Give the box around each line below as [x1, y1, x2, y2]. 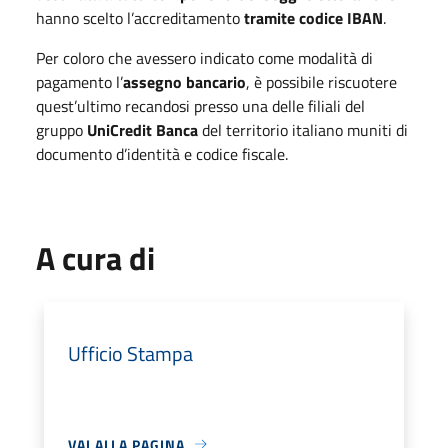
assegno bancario [123, 69, 246, 94]
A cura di [36, 233, 155, 282]
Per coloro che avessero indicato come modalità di [36, 45, 373, 70]
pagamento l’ [36, 69, 123, 94]
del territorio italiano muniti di [198, 117, 408, 142]
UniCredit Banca [87, 117, 198, 142]
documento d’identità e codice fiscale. [36, 141, 288, 166]
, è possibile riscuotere [246, 69, 397, 94]
